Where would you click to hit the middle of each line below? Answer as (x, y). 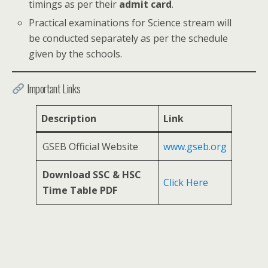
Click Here (186, 182)
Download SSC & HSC (92, 174)
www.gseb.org (195, 146)
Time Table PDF (80, 190)
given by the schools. (76, 54)
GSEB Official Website (90, 146)
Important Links (53, 88)
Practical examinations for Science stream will (130, 22)
